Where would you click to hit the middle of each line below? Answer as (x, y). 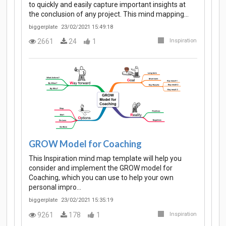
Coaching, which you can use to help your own (101, 178)
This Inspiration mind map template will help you (105, 159)
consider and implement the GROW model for (101, 168)
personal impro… (55, 187)
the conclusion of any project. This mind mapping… (109, 14)
